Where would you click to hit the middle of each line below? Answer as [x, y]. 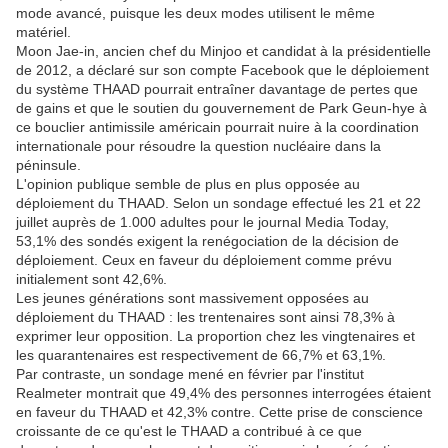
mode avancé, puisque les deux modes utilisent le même [195, 13]
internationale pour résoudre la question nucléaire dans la [198, 146]
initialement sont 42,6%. [91, 279]
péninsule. [48, 165]
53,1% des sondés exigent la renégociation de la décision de [207, 241]
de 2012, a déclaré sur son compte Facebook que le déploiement [222, 70]
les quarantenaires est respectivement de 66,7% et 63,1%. [201, 355]
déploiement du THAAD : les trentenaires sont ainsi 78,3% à [205, 317]
